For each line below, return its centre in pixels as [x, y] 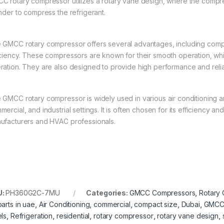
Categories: [108, 192]
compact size [156, 204]
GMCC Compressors [162, 192]
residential [73, 215]
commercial [112, 204]
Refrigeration [31, 215]
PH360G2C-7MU [33, 192]
